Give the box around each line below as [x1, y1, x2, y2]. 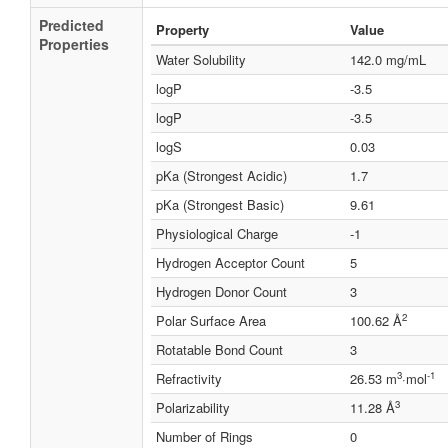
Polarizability [156, 398, 230, 417]
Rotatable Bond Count [156, 340, 283, 359]
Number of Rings [156, 427, 253, 446]
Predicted [39, 15, 104, 35]
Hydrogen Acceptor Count [156, 253, 305, 272]
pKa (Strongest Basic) [156, 195, 284, 214]
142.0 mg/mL [350, 50, 426, 69]
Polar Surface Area [156, 311, 266, 330]
